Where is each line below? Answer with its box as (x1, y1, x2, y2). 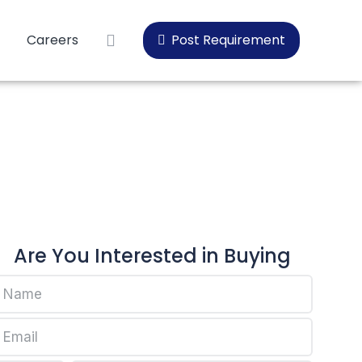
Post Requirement (171, 31, 285, 49)
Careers (27, 31, 78, 49)
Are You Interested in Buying (13, 242, 291, 269)
